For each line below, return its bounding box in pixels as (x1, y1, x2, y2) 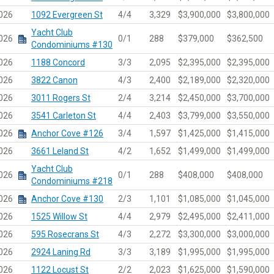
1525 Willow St (31, 211, 87, 221)
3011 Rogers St (31, 92, 91, 103)
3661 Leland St (31, 146, 89, 156)
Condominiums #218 (31, 176, 113, 186)
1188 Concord (31, 57, 85, 67)
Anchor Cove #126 (31, 128, 103, 138)
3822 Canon (31, 75, 78, 85)
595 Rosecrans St (31, 229, 99, 239)
